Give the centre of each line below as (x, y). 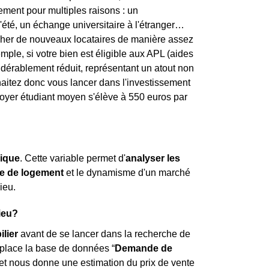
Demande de (144, 248)
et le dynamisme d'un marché (127, 173)
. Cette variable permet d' (73, 158)
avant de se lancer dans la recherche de (104, 234)
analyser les (153, 158)
